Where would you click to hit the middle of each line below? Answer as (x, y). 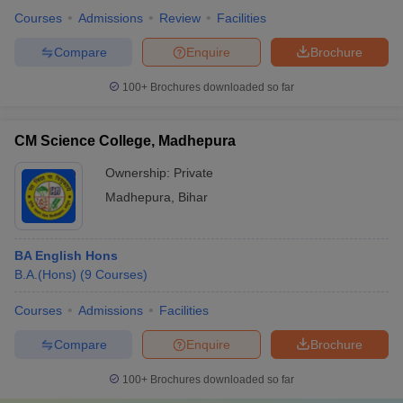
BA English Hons (66, 255)
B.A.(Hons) (45, 274)
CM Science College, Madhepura (125, 141)
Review (180, 18)
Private (193, 173)
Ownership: (139, 173)
